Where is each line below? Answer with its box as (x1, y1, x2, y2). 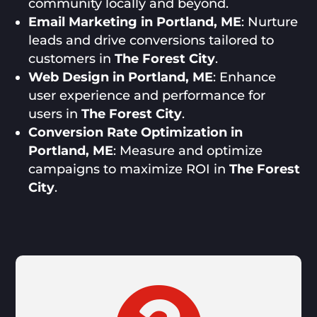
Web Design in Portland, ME (28, 69, 214, 86)
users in (28, 106, 82, 122)
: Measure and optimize (113, 143, 263, 159)
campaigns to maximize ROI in (28, 161, 230, 178)
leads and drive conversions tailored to (28, 33, 275, 49)
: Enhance (213, 69, 277, 86)
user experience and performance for (28, 88, 266, 104)
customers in (28, 51, 115, 67)
